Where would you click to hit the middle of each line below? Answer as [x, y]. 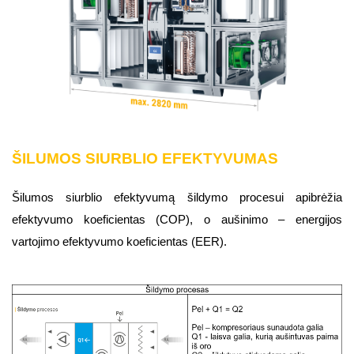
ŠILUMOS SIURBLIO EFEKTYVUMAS [145, 159]
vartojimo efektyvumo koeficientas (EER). [119, 242]
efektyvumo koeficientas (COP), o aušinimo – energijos [177, 220]
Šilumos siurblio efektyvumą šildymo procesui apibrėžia [177, 198]
